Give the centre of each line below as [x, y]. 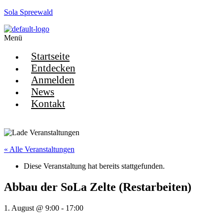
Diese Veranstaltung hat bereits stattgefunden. [94, 166]
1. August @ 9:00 [32, 208]
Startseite [50, 56]
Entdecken [53, 68]
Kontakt [48, 103]
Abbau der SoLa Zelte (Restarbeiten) [98, 187]
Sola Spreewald [28, 12]
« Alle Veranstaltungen [39, 149]
